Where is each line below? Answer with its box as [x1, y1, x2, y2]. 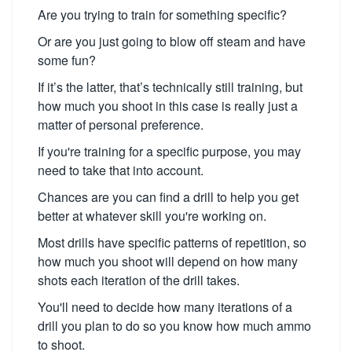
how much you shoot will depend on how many [38, 252, 298, 270]
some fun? [38, 51, 96, 69]
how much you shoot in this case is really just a [38, 97, 298, 115]
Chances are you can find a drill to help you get [38, 188, 299, 206]
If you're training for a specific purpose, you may [38, 142, 301, 160]
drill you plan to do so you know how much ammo [38, 317, 311, 335]
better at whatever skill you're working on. [38, 207, 266, 225]
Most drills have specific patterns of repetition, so [38, 233, 306, 251]
